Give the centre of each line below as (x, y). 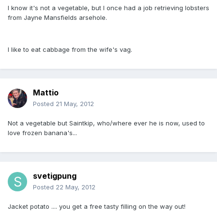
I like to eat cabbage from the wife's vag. (70, 50)
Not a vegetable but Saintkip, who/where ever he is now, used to (106, 123)
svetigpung (55, 176)
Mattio (46, 93)
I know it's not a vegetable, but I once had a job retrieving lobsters (108, 8)
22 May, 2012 (76, 187)
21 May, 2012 (75, 104)
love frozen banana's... (42, 133)
